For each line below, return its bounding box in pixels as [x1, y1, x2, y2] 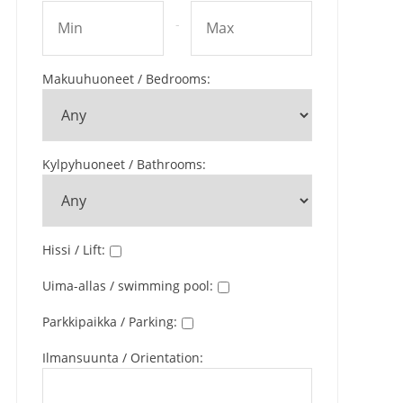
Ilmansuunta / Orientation [42, 349, 200, 366]
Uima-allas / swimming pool [42, 277, 210, 294]
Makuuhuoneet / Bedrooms [42, 70, 207, 87]
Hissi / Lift [42, 241, 102, 258]
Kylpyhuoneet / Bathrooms [42, 156, 202, 173]
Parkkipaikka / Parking [42, 313, 174, 330]
